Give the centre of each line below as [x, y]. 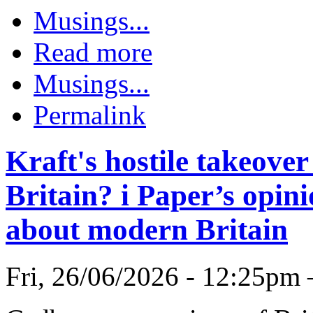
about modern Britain [147, 230]
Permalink [90, 115]
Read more [93, 52]
